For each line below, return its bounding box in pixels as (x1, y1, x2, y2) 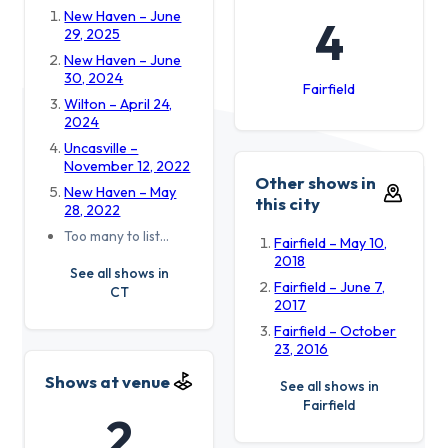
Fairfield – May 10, (274, 233, 388, 252)
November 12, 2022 (64, 156, 191, 175)
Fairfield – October (274, 321, 397, 340)
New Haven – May (64, 182, 177, 201)
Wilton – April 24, (64, 94, 173, 113)
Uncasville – (64, 138, 139, 157)
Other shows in (255, 171, 376, 193)
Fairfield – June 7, (274, 277, 386, 296)
